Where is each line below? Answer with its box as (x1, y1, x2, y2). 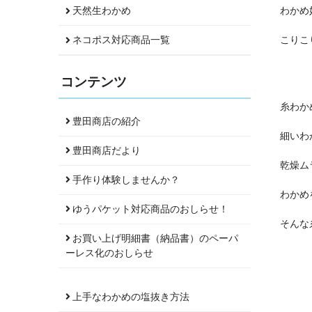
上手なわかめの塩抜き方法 (70, 291, 189, 303)
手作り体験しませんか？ (70, 174, 180, 186)
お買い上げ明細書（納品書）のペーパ (70, 233, 238, 244)
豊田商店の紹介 (70, 116, 141, 127)
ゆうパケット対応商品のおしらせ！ (70, 203, 228, 215)
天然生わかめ (70, 5, 131, 17)
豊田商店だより (70, 145, 141, 157)
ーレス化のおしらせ (65, 247, 153, 259)
